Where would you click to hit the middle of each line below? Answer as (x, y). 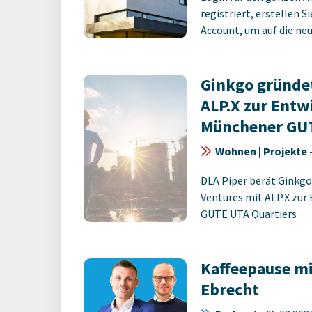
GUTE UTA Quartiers (249, 214)
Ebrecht (230, 289)
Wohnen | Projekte (261, 151)
